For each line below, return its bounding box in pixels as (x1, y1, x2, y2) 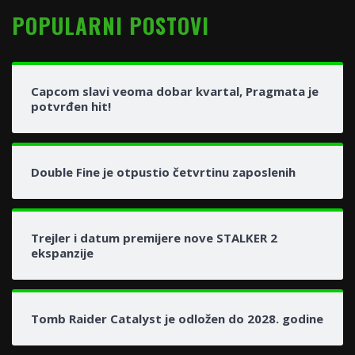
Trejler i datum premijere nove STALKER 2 (31, 229, 277, 246)
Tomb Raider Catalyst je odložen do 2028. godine (31, 310, 323, 326)
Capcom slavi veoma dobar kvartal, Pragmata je (31, 82, 319, 99)
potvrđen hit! (31, 97, 111, 114)
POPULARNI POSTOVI (12, 9, 209, 41)
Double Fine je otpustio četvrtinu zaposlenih (31, 163, 296, 180)
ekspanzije (31, 244, 94, 261)
